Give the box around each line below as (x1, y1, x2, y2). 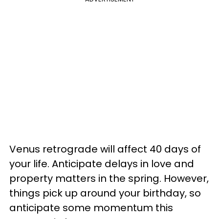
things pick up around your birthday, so (9, 186, 201, 200)
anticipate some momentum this (9, 201, 173, 215)
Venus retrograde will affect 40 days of (9, 142, 201, 156)
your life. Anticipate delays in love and (9, 157, 194, 171)
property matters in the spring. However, (9, 172, 209, 185)
